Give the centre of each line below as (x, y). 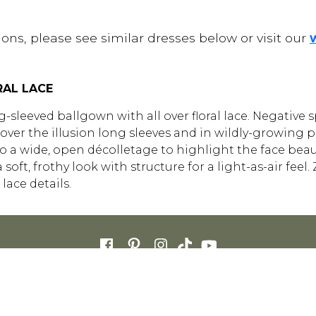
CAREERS (89, 278)
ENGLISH (158, 302)
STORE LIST (141, 278)
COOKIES (226, 278)
